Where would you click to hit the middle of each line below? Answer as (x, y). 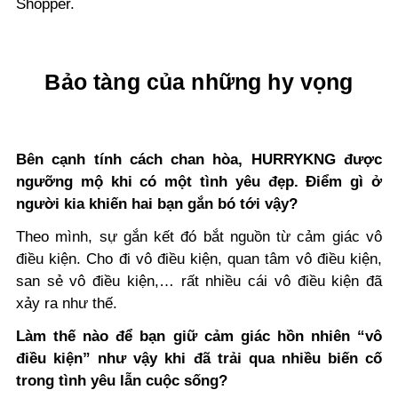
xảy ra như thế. (67, 303)
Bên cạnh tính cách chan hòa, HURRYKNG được (199, 159)
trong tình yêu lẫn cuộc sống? (124, 380)
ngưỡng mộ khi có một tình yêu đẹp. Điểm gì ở (199, 181)
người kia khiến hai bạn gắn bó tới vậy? (159, 203)
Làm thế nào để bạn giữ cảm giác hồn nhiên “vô (199, 336)
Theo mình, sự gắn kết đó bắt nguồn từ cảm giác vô (199, 236)
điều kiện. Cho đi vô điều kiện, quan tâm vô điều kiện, (199, 259)
